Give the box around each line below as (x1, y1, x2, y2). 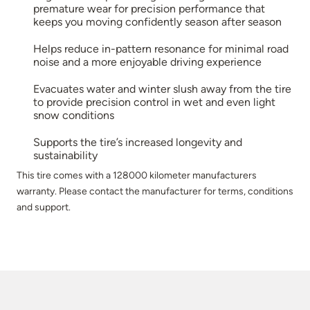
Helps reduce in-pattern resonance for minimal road (33, 42, 289, 55)
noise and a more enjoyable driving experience (33, 55, 262, 69)
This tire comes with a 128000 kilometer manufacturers (17, 168, 257, 181)
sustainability (33, 148, 98, 162)
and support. (17, 200, 71, 213)
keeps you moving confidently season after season (33, 15, 282, 28)
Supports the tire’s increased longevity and (33, 135, 242, 149)
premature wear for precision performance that (33, 1, 265, 15)
